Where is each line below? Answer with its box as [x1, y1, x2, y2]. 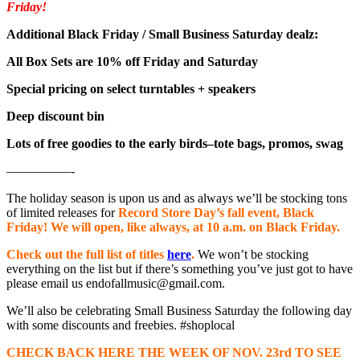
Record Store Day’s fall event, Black [118, 205, 314, 219]
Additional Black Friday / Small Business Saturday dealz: [6, 27, 321, 41]
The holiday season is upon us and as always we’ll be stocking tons [6, 190, 347, 205]
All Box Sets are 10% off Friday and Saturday [6, 54, 258, 68]
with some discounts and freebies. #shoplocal [6, 317, 235, 332]
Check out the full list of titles [6, 247, 167, 261]
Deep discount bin [6, 108, 108, 123]
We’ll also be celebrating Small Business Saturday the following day [6, 303, 352, 317]
